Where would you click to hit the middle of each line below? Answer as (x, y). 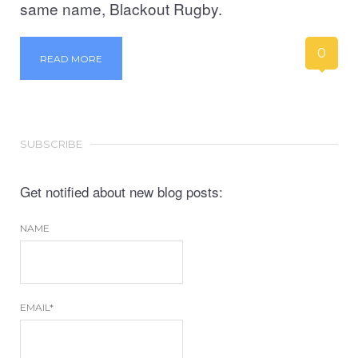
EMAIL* (37, 308)
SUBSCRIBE (51, 143)
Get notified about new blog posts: (121, 191)
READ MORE (71, 58)
